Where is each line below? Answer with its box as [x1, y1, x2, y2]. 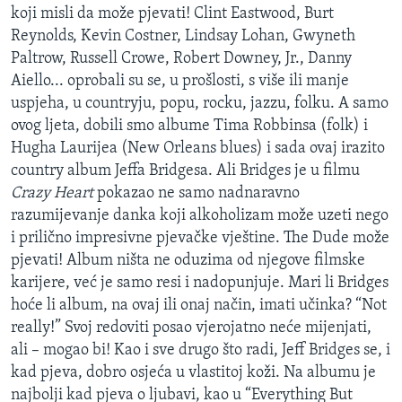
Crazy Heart [11, 185, 93, 203]
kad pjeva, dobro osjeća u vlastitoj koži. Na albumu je [11, 364, 376, 382]
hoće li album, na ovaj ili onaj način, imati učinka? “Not [11, 297, 387, 315]
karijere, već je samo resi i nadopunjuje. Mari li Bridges [11, 275, 389, 293]
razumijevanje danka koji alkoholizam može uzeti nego [11, 207, 389, 225]
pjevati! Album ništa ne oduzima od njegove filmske [11, 252, 365, 270]
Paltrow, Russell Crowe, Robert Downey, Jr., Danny [11, 50, 352, 68]
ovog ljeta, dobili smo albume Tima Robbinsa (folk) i [11, 118, 368, 135]
